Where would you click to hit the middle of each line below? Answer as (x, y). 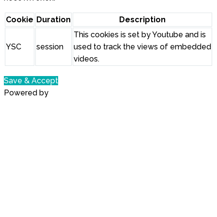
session (50, 47)
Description (142, 20)
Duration (54, 20)
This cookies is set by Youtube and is (140, 35)
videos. (86, 59)
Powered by (27, 93)
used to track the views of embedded (142, 47)
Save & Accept (31, 81)
